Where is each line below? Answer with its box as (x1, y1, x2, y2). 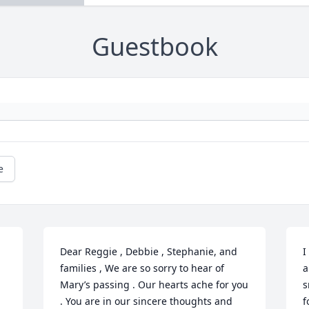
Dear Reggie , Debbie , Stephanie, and (60, 245, 238, 259)
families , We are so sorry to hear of (60, 261, 225, 275)
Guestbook (91, 30, 218, 64)
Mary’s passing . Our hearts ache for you (60, 278, 249, 292)
